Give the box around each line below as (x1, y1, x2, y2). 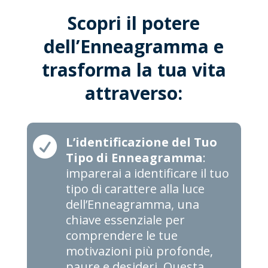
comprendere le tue (65, 227, 178, 244)
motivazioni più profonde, (65, 243, 213, 260)
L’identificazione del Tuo (65, 134, 217, 151)
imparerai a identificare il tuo (65, 165, 229, 182)
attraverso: (85, 81, 183, 106)
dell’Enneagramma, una (65, 196, 199, 213)
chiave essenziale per (65, 212, 185, 229)
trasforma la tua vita (41, 57, 226, 83)
